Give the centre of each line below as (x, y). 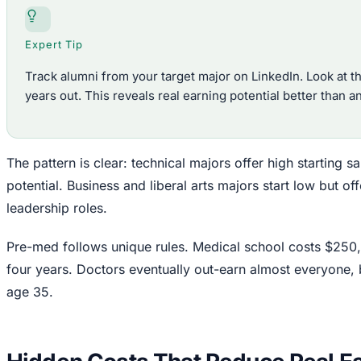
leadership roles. (57, 208)
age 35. (30, 292)
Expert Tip (54, 45)
